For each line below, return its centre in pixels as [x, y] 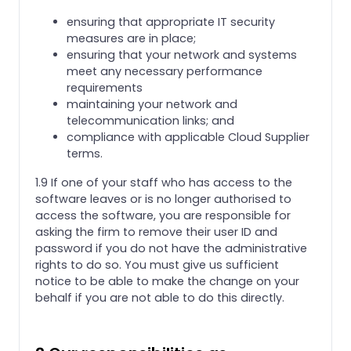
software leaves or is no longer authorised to [163, 199]
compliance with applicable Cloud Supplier [188, 137]
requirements [105, 87]
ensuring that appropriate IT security [171, 22]
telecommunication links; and [150, 120]
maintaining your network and [152, 104]
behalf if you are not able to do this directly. [160, 297]
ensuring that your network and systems [182, 54]
